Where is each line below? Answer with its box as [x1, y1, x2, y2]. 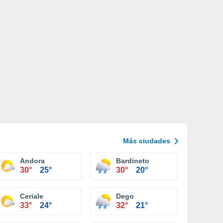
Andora [20, 157, 45, 165]
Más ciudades [123, 137, 170, 145]
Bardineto [116, 157, 149, 165]
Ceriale [20, 192, 43, 200]
